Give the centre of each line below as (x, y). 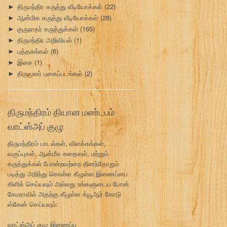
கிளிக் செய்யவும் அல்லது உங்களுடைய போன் (68, 184)
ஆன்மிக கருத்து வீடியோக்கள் (58, 18)
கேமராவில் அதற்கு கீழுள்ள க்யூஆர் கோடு (64, 194)
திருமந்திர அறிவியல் (45, 40)
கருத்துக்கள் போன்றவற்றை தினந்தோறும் (63, 164)
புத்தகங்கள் (33, 51)
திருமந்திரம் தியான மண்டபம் (61, 112)
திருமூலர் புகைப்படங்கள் (50, 73)
